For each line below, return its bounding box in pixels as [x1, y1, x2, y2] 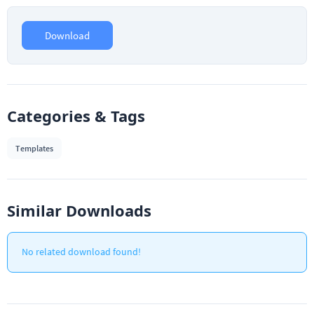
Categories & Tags [7, 104, 145, 126]
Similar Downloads [7, 199, 151, 221]
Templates [15, 142, 53, 153]
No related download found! [22, 245, 141, 258]
